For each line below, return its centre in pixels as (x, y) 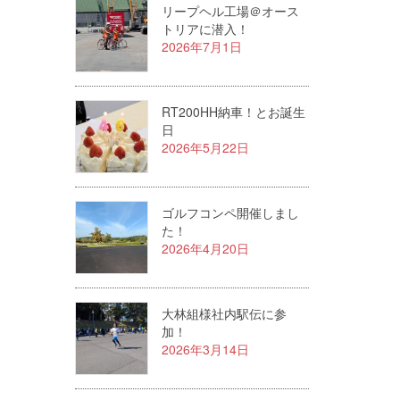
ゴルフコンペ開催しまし (230, 212)
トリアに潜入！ (205, 29)
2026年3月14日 (205, 349)
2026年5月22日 (205, 147)
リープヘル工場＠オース (230, 11)
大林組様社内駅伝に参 (224, 313)
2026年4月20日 (205, 248)
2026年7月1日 (201, 46)
